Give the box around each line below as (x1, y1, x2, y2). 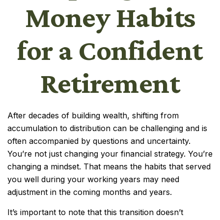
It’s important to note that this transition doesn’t (7, 207, 183, 217)
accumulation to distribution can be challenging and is (7, 123, 207, 133)
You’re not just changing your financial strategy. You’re (7, 149, 213, 159)
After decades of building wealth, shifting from (7, 110, 179, 120)
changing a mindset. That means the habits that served (7, 162, 211, 171)
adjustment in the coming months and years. (7, 187, 172, 197)
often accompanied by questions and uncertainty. (7, 136, 191, 146)
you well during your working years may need (7, 174, 179, 184)
